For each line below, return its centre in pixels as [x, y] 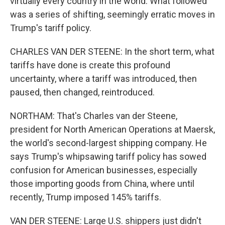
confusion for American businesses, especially [104, 170]
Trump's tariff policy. [51, 28]
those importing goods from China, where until [102, 184]
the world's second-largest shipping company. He [108, 143]
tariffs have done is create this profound [90, 65]
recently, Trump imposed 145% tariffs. [86, 197]
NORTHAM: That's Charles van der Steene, [94, 116]
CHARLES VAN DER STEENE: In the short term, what [112, 51]
